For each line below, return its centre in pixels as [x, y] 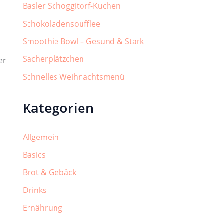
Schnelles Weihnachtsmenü [74, 76]
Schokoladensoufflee [61, 23]
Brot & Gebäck [49, 173]
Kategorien [58, 108]
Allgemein [41, 137]
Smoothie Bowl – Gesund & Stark [83, 41]
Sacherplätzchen [53, 59]
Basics [34, 155]
